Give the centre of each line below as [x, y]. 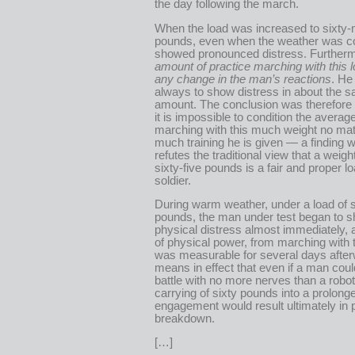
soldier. [173, 180]
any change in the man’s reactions [243, 79]
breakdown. [185, 318]
